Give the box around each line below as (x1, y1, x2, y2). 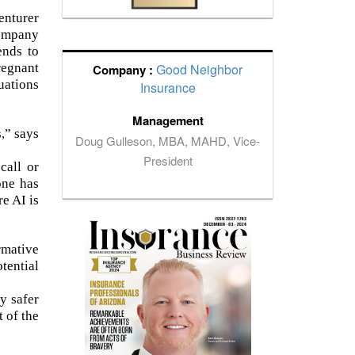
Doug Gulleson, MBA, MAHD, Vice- (75, 132, 261, 149)
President (143, 151, 193, 169)
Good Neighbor (156, 59, 243, 78)
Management (132, 111, 204, 129)
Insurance (139, 78, 196, 97)
